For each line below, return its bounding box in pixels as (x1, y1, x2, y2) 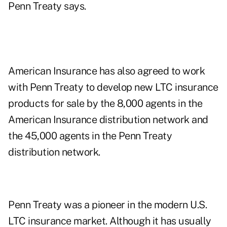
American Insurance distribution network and (8, 113, 208, 126)
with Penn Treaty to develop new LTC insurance (8, 81, 218, 94)
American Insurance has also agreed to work (8, 65, 205, 78)
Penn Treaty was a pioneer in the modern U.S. (8, 199, 207, 211)
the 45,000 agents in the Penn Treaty (8, 130, 172, 142)
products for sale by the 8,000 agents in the (8, 97, 202, 110)
